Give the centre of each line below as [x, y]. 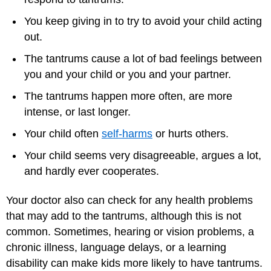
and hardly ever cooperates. [92, 171]
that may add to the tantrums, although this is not [124, 216]
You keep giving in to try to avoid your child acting [143, 21]
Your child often [63, 133]
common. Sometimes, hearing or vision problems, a [130, 232]
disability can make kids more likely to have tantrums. [134, 263]
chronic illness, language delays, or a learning [116, 248]
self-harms [127, 133]
